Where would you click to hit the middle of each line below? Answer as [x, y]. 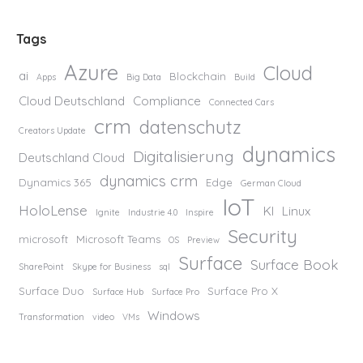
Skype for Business [111, 266]
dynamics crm [149, 181]
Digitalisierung [184, 156]
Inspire [200, 212]
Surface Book [295, 264]
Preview [203, 239]
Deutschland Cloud [72, 157]
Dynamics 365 [55, 182]
